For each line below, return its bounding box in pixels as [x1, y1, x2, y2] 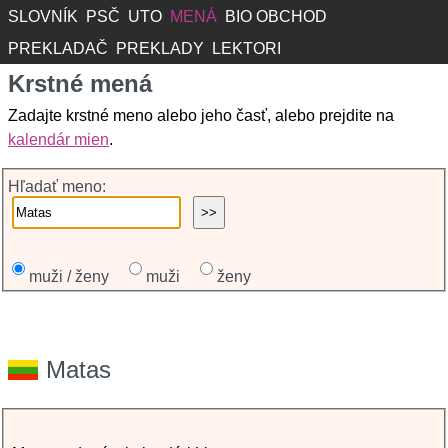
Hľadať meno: [4, 178, 106, 195]
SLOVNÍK [8, 8, 78, 25]
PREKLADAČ [8, 40, 108, 57]
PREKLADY [116, 40, 204, 57]
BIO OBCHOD [225, 8, 327, 25]
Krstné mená [8, 70, 152, 97]
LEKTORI [212, 40, 281, 57]
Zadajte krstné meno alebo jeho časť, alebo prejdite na [8, 107, 394, 124]
